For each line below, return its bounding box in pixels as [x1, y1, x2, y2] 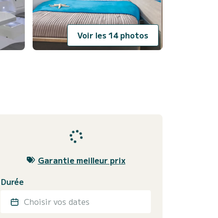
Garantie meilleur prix [37, 154, 126, 166]
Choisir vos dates [24, 195, 90, 207]
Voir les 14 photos [77, 29, 148, 41]
